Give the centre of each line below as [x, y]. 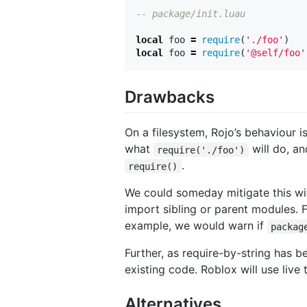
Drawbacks [170, 97]
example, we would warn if [196, 226]
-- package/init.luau [191, 14]
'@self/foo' [275, 53]
